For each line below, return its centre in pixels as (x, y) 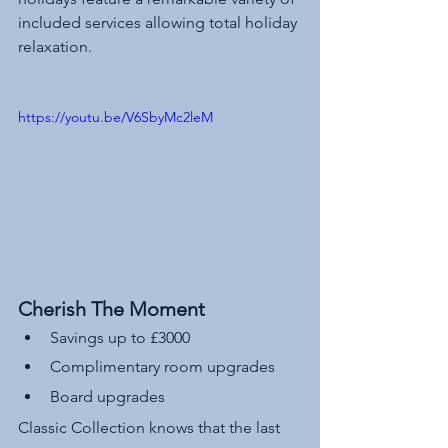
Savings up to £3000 (122, 338)
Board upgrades (107, 396)
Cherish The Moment (111, 309)
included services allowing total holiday (159, 22)
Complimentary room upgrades (164, 367)
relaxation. (55, 46)
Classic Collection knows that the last (151, 427)
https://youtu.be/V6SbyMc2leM (115, 116)
